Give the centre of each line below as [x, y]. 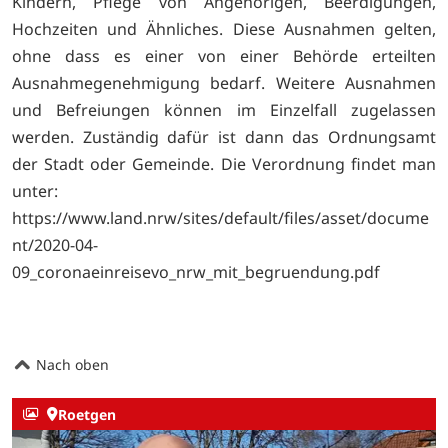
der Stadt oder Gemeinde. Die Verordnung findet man [224, 163]
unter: [35, 190]
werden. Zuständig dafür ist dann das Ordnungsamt [224, 136]
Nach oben [70, 364]
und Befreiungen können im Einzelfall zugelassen [224, 109]
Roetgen [86, 414]
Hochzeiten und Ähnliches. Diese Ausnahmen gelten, [224, 28]
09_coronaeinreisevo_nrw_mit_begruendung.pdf [196, 271]
